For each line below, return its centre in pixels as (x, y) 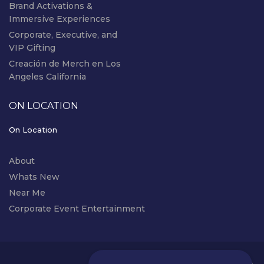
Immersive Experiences (60, 19)
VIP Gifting (32, 47)
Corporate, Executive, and (63, 34)
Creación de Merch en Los (65, 63)
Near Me (27, 192)
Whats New (34, 176)
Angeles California (47, 76)
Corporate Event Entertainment (77, 208)
